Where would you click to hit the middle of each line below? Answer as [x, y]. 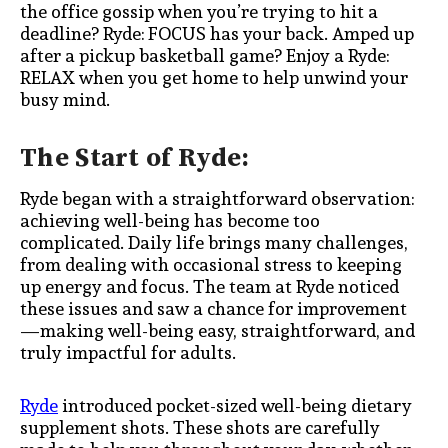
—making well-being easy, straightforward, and [217, 330]
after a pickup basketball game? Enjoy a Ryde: [204, 56]
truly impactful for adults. [130, 352]
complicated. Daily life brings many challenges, [214, 242]
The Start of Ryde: [135, 158]
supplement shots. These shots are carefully [200, 428]
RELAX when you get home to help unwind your [214, 78]
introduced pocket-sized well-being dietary [235, 406]
